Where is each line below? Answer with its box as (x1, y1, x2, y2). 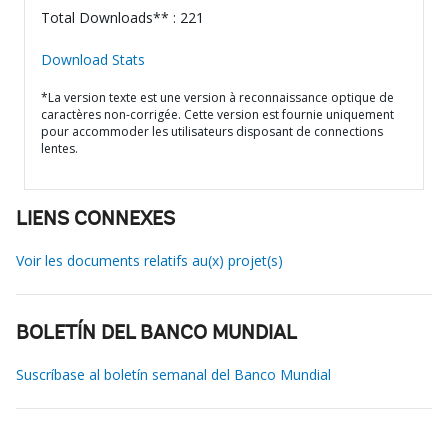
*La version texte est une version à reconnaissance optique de (41, 89, 394, 106)
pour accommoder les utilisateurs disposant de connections (41, 123, 383, 140)
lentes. (41, 140, 78, 157)
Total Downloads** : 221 (41, 8, 204, 27)
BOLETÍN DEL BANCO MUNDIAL (16, 324, 297, 344)
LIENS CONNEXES (16, 210, 175, 230)
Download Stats (41, 50, 145, 69)
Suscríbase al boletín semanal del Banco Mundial (16, 365, 331, 384)
